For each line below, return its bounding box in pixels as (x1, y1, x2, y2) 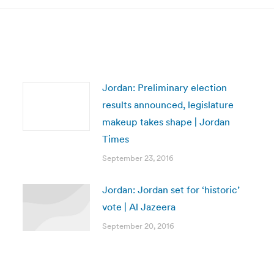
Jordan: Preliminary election (102, 81, 227, 94)
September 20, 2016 (102, 221, 174, 231)
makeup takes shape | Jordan (102, 116, 230, 128)
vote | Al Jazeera (102, 201, 176, 213)
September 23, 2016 (102, 153, 174, 163)
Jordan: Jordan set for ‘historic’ (102, 183, 240, 196)
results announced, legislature (102, 98, 234, 111)
